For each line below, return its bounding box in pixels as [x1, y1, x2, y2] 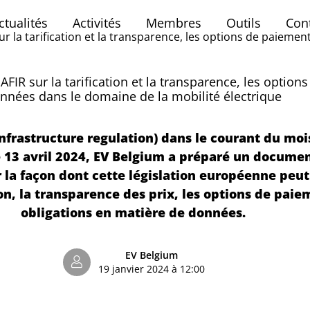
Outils [226, 14, 261, 31]
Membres [146, 14, 201, 31]
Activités [73, 14, 121, 31]
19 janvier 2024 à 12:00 [98, 262, 205, 275]
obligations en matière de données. [20, 203, 246, 221]
